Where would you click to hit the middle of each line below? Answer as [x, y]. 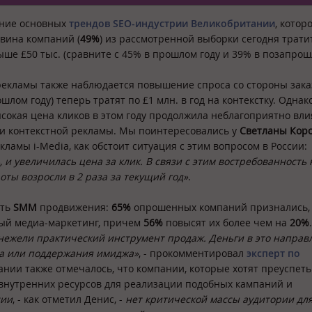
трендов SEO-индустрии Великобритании [172, 23]
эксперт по [273, 253]
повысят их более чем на [226, 223]
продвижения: [74, 208]
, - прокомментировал [193, 253]
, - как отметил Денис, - [69, 299]
